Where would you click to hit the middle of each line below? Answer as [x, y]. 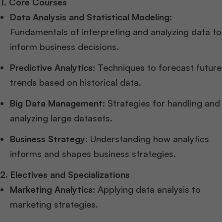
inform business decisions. [64, 47]
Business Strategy [48, 139]
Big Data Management [56, 103]
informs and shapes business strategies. [93, 154]
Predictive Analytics [51, 68]
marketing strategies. [54, 204]
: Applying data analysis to [147, 190]
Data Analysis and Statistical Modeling [90, 17]
